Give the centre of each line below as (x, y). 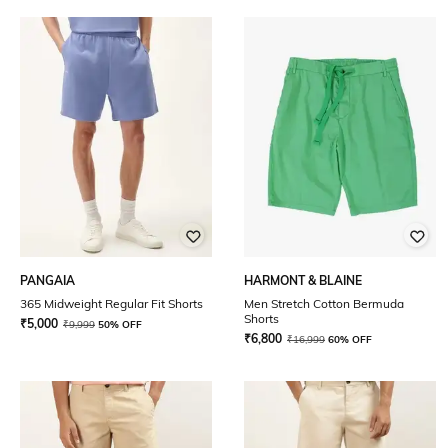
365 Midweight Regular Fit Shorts (111, 303)
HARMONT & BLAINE (303, 280)
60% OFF (350, 339)
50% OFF (120, 324)
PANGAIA (47, 280)
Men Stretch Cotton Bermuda (324, 303)
